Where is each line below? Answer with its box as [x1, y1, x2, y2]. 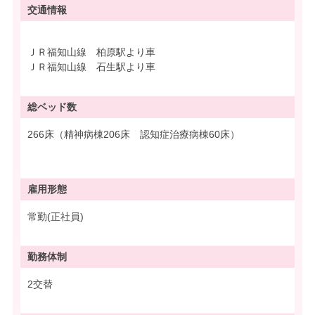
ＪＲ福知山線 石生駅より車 [27, 60, 155, 72]
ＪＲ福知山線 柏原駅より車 [27, 46, 155, 58]
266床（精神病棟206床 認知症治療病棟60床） [27, 128, 240, 140]
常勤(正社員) [27, 210, 84, 222]
